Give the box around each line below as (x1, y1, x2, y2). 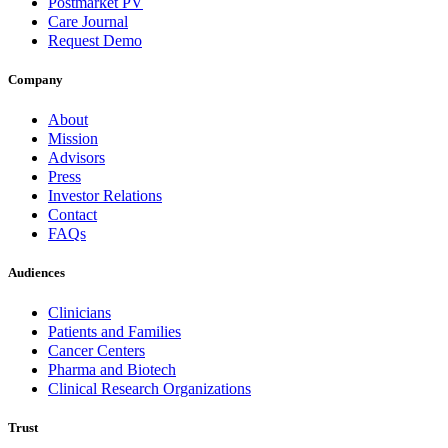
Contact (48, 205, 97, 223)
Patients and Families (48, 322, 181, 340)
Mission (48, 129, 98, 147)
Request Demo (48, 31, 142, 49)
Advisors (48, 148, 105, 166)
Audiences (8, 264, 65, 280)
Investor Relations (48, 186, 162, 204)
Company (8, 71, 63, 87)
